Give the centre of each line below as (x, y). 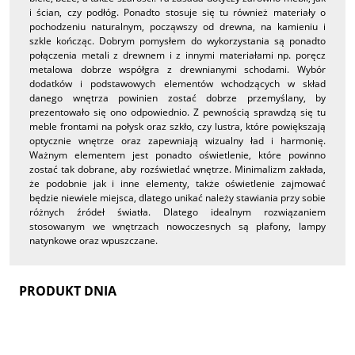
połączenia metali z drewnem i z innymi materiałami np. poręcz (177, 55)
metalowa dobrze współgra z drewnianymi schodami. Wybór (177, 70)
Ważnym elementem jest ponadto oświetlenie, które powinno (177, 155)
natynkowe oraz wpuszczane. (94, 241)
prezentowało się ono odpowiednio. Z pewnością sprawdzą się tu (177, 113)
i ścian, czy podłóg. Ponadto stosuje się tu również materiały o (177, 13)
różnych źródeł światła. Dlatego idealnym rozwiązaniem (177, 212)
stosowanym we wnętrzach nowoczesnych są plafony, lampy (177, 227)
